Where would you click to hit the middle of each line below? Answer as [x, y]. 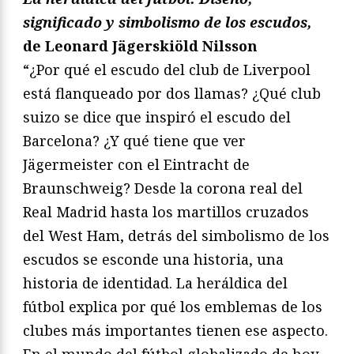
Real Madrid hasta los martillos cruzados [166, 211]
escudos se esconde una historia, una [153, 259]
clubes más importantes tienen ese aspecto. [175, 330]
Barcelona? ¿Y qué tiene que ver [134, 140]
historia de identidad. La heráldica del [155, 282]
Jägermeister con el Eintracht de [136, 164]
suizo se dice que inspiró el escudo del [157, 117]
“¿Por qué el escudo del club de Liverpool [167, 69]
